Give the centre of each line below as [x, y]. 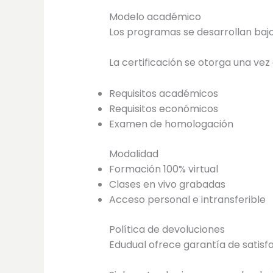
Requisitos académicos [163, 93]
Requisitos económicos [163, 108]
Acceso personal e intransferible [187, 199]
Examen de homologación [171, 124]
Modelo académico [155, 16]
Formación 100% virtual [163, 169]
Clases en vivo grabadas [167, 184]
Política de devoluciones [167, 229]
